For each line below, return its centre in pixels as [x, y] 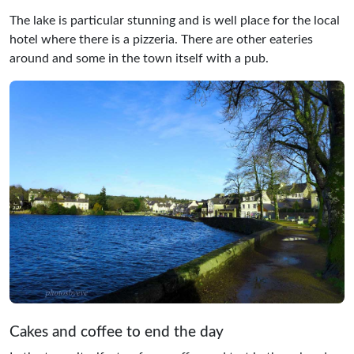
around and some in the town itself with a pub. [139, 58]
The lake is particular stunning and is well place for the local [175, 20]
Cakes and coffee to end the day [117, 332]
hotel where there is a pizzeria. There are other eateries [161, 39]
